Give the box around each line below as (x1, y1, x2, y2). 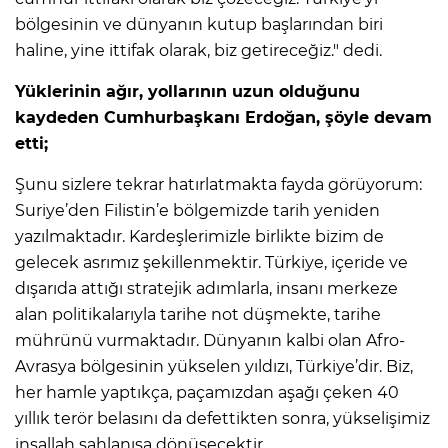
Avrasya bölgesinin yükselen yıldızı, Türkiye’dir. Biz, (15, 357, 413, 377)
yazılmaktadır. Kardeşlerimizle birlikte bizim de (15, 227, 384, 247)
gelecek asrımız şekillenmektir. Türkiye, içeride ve (15, 253, 408, 273)
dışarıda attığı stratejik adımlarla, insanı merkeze (15, 279, 398, 299)
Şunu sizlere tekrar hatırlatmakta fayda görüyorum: (15, 175, 422, 195)
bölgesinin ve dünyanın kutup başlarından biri (15, 15, 383, 35)
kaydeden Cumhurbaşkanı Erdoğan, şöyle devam (15, 108, 432, 128)
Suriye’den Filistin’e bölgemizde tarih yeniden (15, 201, 380, 221)
